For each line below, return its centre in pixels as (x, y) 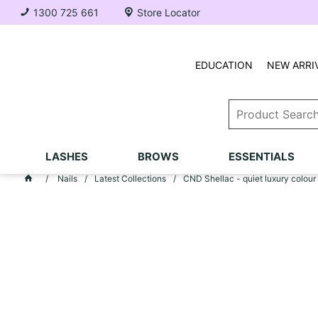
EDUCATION (224, 65)
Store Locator (169, 12)
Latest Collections (130, 179)
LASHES (66, 157)
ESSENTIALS (261, 157)
